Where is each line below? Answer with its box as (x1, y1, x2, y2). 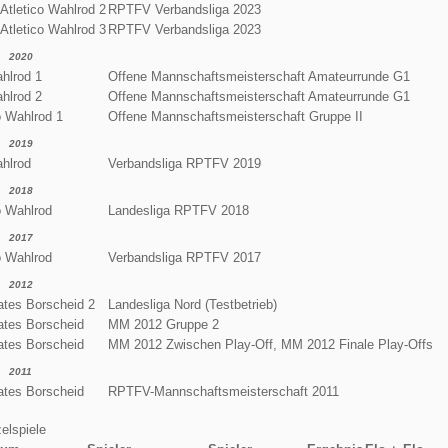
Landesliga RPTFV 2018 (107, 202, 249, 218)
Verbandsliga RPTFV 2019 (107, 155, 261, 171)
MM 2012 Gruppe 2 (107, 316, 219, 332)
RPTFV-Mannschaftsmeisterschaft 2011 (107, 383, 339, 399)
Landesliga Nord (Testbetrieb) (107, 296, 277, 312)
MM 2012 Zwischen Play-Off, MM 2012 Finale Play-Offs (107, 336, 433, 352)
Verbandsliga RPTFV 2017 (107, 249, 261, 265)
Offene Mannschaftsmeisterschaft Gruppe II (107, 108, 363, 124)
